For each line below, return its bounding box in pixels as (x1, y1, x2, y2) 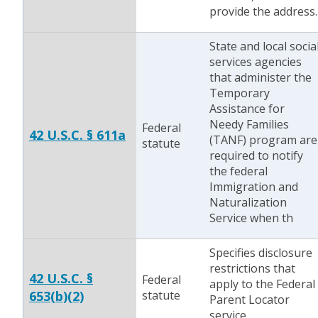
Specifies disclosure (209, 245, 312, 261)
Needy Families (209, 116, 289, 132)
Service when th (209, 210, 293, 226)
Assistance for (209, 101, 285, 116)
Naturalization (209, 194, 287, 210)
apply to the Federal (209, 276, 315, 292)
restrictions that (209, 261, 295, 276)
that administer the (209, 70, 312, 85)
